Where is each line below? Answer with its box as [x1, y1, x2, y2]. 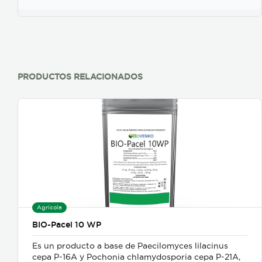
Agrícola [37, 204, 62, 211]
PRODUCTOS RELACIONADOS [18, 72, 143, 82]
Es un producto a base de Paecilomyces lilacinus [32, 241, 228, 251]
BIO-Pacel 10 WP [32, 220, 101, 230]
